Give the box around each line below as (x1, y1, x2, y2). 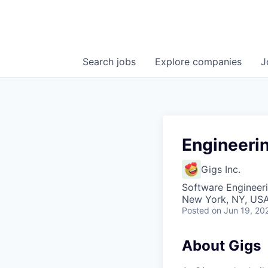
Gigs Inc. (201, 163, 240, 176)
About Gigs (182, 237, 261, 255)
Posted (182, 205, 209, 216)
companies (193, 56, 242, 68)
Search (83, 56, 117, 68)
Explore (155, 56, 193, 68)
